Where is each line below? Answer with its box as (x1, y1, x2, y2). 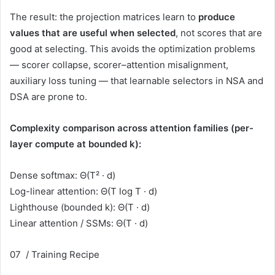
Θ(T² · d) (80, 169, 115, 181)
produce (198, 10, 235, 23)
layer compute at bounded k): (10, 137, 141, 150)
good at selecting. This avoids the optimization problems (10, 42, 255, 55)
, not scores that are (176, 26, 262, 39)
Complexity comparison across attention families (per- (10, 122, 254, 134)
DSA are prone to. (10, 90, 87, 103)
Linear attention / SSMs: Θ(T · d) (10, 217, 148, 229)
